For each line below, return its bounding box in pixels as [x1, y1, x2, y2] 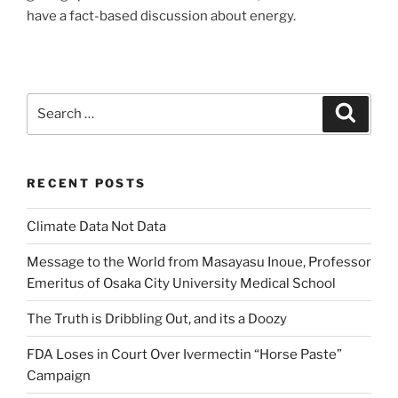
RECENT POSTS [27, 175, 147, 190]
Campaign [27, 367, 91, 384]
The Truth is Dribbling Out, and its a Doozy [27, 310, 287, 327]
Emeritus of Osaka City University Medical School [27, 275, 336, 291]
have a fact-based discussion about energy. [27, 7, 296, 24]
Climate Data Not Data [27, 218, 166, 235]
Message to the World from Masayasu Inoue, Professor [27, 253, 371, 270]
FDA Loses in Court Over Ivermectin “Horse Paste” [27, 346, 342, 362]
